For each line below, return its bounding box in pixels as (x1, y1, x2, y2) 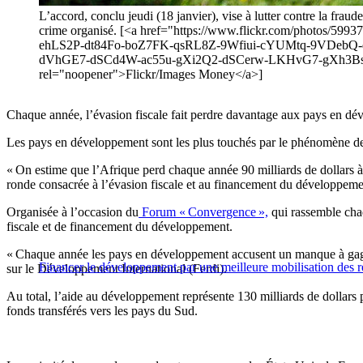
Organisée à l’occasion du (6, 205, 139, 220)
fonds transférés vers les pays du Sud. (6, 304, 198, 318)
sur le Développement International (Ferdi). (6, 262, 227, 276)
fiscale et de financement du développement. (6, 220, 233, 234)
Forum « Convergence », (139, 205, 268, 220)
